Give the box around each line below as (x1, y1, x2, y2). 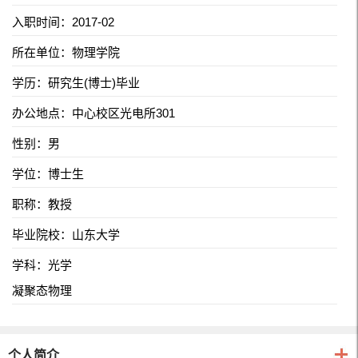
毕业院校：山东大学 (12, 228, 120, 242)
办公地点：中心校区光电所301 (12, 106, 175, 121)
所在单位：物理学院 (12, 46, 120, 60)
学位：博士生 (12, 167, 84, 181)
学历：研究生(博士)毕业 (12, 76, 140, 90)
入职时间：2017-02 (12, 15, 114, 30)
